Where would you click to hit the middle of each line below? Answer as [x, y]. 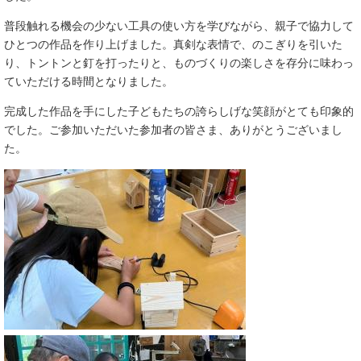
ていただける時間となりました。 [89, 82]
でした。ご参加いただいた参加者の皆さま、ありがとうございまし [173, 130]
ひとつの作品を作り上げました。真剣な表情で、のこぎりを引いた [173, 45]
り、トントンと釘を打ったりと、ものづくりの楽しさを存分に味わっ [179, 63]
